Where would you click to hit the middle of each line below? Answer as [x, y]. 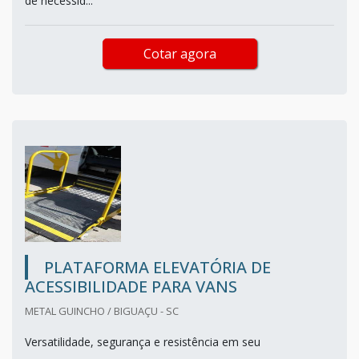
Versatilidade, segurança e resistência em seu [143, 341]
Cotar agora [179, 53]
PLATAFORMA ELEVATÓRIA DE [157, 267]
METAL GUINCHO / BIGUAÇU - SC [102, 311]
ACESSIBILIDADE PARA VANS [131, 286]
